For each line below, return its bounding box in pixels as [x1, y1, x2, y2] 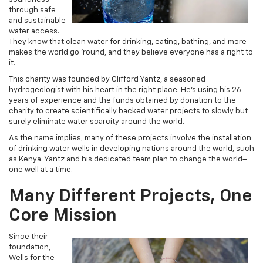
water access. [9, 28, 59, 36]
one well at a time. [9, 166, 73, 174]
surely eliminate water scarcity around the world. [9, 118, 184, 126]
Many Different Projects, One [9, 188, 252, 206]
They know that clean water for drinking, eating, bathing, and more [9, 38, 247, 46]
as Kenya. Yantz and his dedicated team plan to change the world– [9, 156, 247, 164]
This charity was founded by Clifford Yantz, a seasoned [9, 76, 205, 84]
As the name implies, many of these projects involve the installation [9, 134, 251, 143]
